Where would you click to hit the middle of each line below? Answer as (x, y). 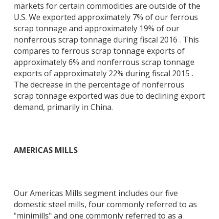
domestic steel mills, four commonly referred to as (105, 204)
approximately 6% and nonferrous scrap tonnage (104, 62)
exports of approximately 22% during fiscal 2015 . (103, 74)
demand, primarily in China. (63, 107)
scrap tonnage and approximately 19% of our (97, 29)
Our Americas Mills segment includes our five (96, 193)
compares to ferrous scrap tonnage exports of (99, 51)
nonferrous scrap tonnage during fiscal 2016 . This (106, 40)
